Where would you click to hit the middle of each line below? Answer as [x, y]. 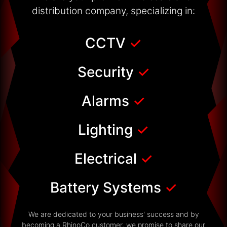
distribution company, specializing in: [113, 11]
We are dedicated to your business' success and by [113, 214]
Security [105, 72]
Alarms [107, 101]
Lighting [107, 129]
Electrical [107, 158]
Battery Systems [107, 187]
